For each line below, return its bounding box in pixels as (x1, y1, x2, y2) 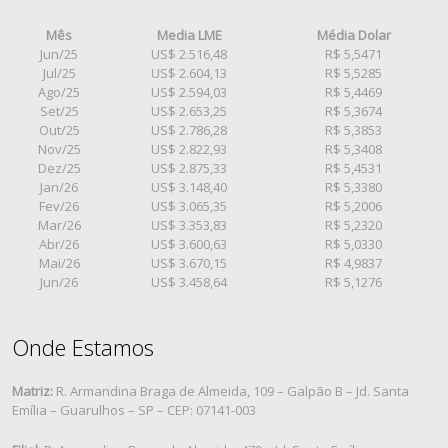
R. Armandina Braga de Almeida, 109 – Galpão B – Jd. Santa (56, 381, 410, 400)
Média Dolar (316, 26, 391, 44)
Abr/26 (39, 235, 80, 253)
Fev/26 (39, 197, 80, 215)
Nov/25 (37, 140, 81, 158)
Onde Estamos (12, 331, 155, 362)
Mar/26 (37, 216, 81, 234)
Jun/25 (40, 45, 79, 63)
